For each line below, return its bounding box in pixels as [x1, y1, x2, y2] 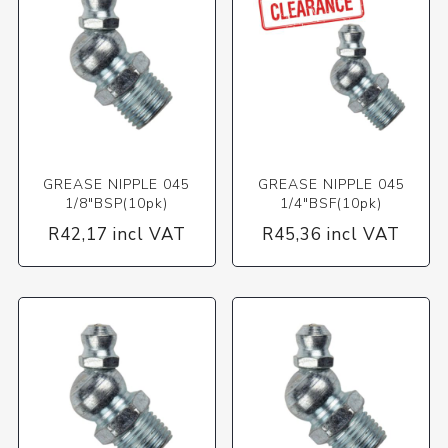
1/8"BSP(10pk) [65, 193, 169, 213]
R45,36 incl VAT [262, 222, 401, 246]
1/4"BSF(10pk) [280, 193, 383, 213]
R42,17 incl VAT [47, 222, 186, 246]
